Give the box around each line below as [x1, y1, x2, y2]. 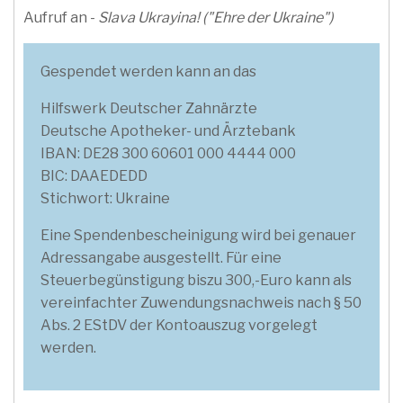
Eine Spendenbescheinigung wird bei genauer [40, 227, 357, 245]
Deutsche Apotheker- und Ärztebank [40, 122, 297, 140]
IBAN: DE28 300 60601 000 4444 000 [40, 145, 297, 163]
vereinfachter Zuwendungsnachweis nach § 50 [40, 294, 363, 312]
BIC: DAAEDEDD [40, 167, 148, 185]
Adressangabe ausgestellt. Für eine [40, 249, 282, 267]
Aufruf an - [23, 9, 98, 26]
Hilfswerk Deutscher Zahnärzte [40, 100, 258, 118]
